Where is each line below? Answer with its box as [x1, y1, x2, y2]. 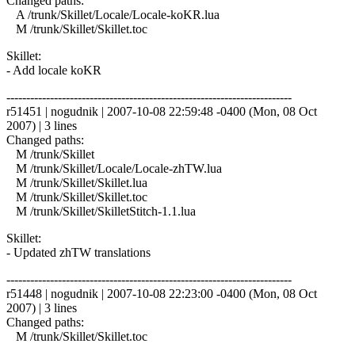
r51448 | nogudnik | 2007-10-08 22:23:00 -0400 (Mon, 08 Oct [6, 286, 317, 300]
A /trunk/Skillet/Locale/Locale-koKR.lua [6, 7, 219, 21]
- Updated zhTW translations [6, 245, 151, 259]
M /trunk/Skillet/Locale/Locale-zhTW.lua [6, 161, 222, 175]
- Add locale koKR [6, 63, 101, 77]
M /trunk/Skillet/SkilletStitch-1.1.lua [6, 204, 196, 218]
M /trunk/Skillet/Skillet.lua [6, 175, 147, 189]
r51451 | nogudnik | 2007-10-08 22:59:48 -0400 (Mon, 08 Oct [6, 104, 317, 118]
